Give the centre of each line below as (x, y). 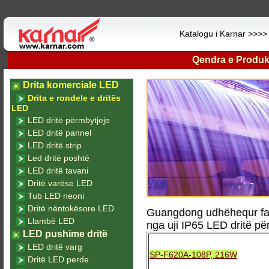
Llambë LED (51, 221)
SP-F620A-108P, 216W (193, 255)
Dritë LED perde (58, 259)
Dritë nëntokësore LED (71, 208)
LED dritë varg (55, 247)
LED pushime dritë (65, 234)
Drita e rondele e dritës (74, 98)
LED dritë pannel (59, 133)
